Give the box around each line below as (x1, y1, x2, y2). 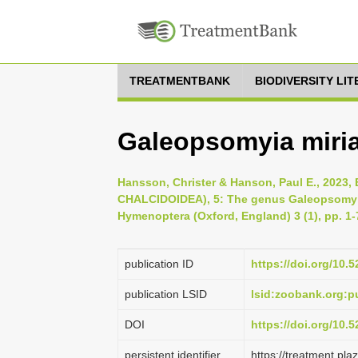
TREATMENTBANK (129, 74, 230, 87)
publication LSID (125, 288, 207, 300)
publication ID (125, 257, 193, 270)
